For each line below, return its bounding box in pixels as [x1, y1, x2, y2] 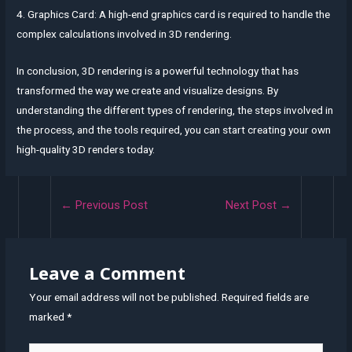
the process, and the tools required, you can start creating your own [16, 123, 332, 137]
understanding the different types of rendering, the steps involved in [16, 104, 334, 117]
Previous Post [71, 198, 148, 213]
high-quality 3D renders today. [16, 143, 156, 156]
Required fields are [221, 291, 309, 304]
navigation [40, 214, 90, 227]
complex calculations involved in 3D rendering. [16, 27, 233, 41]
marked [28, 310, 67, 324]
